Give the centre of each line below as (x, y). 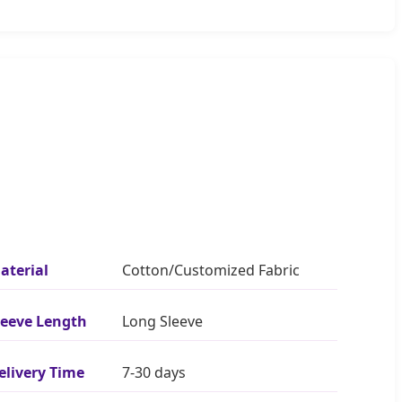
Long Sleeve (162, 321)
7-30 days (154, 372)
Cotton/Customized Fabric (211, 270)
